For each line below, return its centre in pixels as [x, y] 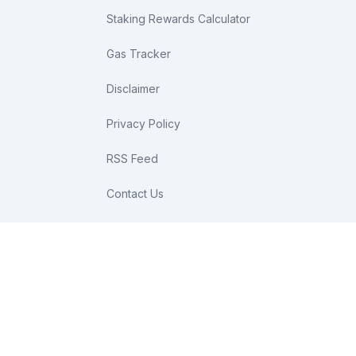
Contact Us [135, 193]
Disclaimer [133, 88]
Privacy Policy [143, 123]
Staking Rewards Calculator [178, 18]
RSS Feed [132, 158]
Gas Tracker [138, 53]
